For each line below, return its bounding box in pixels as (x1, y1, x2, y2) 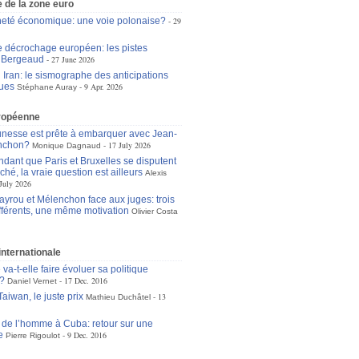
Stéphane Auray (16, 83, 77, 91)
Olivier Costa (131, 207, 178, 216)
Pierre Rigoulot (5, 331, 60, 340)
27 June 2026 (50, 54, 95, 65)
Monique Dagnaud (31, 141, 101, 150)
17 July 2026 (107, 139, 151, 151)
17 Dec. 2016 (63, 275, 107, 286)
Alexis (144, 168, 167, 177)
